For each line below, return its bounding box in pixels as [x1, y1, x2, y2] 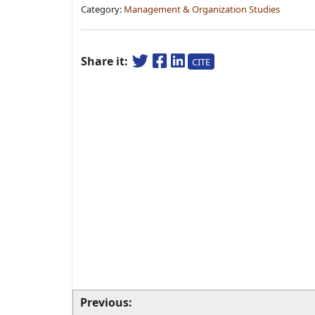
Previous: [80, 295, 132, 310]
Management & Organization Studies [124, 3, 280, 15]
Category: [81, 3, 124, 15]
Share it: [81, 53, 131, 69]
